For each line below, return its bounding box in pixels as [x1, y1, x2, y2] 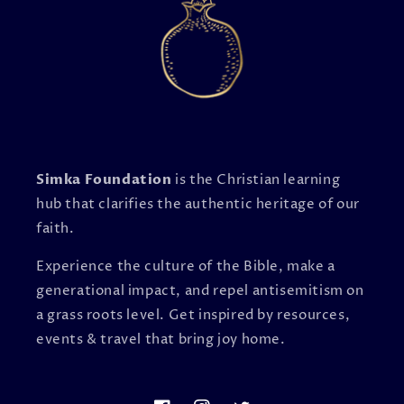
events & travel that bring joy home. [36, 329, 286, 349]
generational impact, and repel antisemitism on [36, 280, 364, 300]
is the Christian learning [171, 170, 341, 189]
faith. [36, 218, 75, 238]
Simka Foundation [36, 170, 172, 188]
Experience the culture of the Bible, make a [36, 256, 335, 276]
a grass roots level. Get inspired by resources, [36, 305, 351, 325]
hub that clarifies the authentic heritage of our [36, 194, 360, 214]
